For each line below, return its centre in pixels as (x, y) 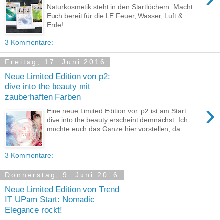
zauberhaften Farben (43, 97)
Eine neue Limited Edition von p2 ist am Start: (118, 111)
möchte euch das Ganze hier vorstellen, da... (117, 128)
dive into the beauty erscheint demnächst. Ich (117, 120)
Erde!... (58, 24)
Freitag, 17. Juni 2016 (55, 62)
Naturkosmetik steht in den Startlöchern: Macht (120, 7)
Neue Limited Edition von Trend (62, 189)
